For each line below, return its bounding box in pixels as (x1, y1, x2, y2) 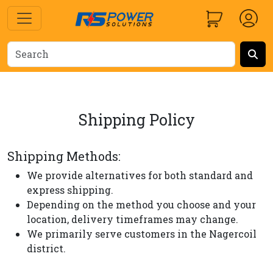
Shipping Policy (78, 110, 195, 130)
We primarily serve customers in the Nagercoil (27, 227, 257, 240)
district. (27, 242, 66, 255)
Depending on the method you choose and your (27, 198, 256, 211)
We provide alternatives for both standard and (27, 169, 253, 182)
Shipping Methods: (7, 148, 121, 164)
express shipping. (27, 183, 113, 196)
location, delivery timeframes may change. (27, 213, 238, 225)
